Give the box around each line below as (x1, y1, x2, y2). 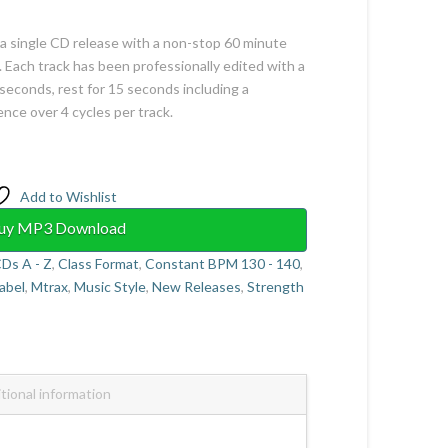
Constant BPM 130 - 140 (145, 255, 301, 273)
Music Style (74, 278, 147, 296)
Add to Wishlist (20, 188, 118, 206)
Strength (247, 278, 305, 296)
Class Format (58, 255, 140, 273)
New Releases (152, 278, 242, 296)
